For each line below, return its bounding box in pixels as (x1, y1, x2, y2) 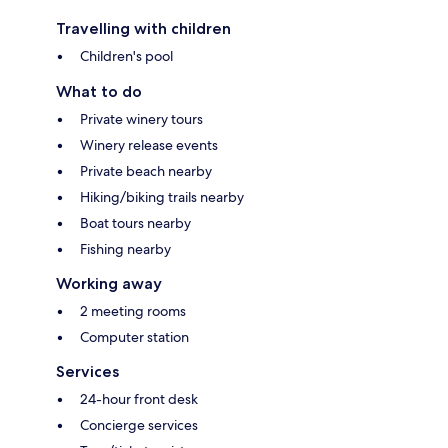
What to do (56, 81, 142, 101)
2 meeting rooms (80, 301, 186, 320)
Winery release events (80, 135, 218, 154)
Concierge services (80, 415, 198, 434)
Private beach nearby (80, 161, 212, 180)
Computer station (80, 327, 189, 346)
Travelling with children (56, 18, 231, 38)
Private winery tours (80, 109, 203, 128)
